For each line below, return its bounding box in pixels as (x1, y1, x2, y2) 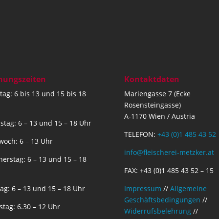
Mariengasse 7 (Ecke (124, 88, 191, 98)
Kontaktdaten (124, 73, 179, 85)
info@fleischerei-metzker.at (124, 147, 214, 157)
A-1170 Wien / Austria (124, 111, 195, 121)
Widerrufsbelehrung (124, 206, 191, 216)
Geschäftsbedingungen (124, 195, 200, 204)
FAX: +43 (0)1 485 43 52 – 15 (124, 165, 214, 175)
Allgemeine (170, 183, 207, 193)
